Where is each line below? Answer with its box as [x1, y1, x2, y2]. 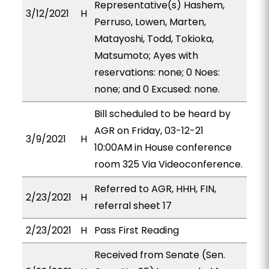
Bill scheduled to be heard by [94, 107, 231, 121]
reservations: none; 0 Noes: [94, 65, 220, 79]
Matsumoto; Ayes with [94, 49, 198, 62]
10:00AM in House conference [94, 141, 232, 154]
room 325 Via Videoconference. [94, 157, 243, 171]
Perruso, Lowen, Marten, [94, 15, 206, 29]
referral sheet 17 [94, 199, 172, 213]
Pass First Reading [94, 223, 179, 237]
